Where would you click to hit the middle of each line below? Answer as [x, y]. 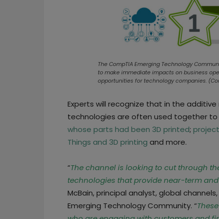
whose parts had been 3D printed [129, 129]
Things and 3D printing [108, 142]
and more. [167, 142]
